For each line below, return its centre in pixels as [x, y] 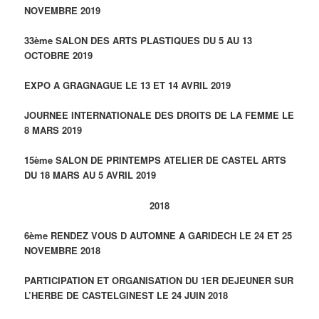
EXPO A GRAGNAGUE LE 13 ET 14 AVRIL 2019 [128, 85]
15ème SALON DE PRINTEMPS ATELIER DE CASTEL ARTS [156, 160]
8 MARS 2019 [53, 130]
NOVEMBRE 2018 [63, 250]
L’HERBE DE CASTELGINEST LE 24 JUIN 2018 [126, 295]
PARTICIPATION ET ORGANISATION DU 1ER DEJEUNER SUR [159, 280]
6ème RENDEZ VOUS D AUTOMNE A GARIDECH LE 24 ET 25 [158, 235]
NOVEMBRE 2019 [63, 10]
